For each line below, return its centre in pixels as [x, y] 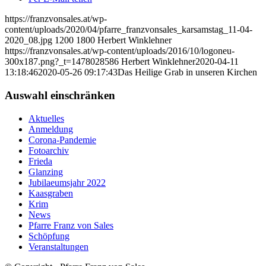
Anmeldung [51, 129]
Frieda [40, 161]
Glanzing [46, 172]
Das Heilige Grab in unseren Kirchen [187, 72]
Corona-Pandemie [62, 140]
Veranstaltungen [58, 246]
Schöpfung [49, 236]
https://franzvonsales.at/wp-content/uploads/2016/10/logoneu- [120, 51]
